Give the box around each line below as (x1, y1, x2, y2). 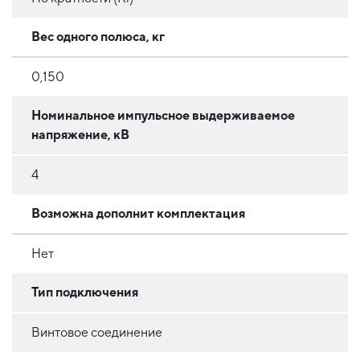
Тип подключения (31, 284, 138, 300)
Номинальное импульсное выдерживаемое (31, 107, 295, 123)
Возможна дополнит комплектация (31, 205, 245, 221)
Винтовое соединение (31, 324, 162, 340)
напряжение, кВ (31, 126, 129, 142)
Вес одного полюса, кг (31, 28, 165, 44)
